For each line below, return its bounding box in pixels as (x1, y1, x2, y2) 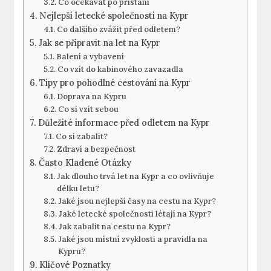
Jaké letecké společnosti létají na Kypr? (58, 209, 211, 220)
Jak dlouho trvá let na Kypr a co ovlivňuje (56, 171, 214, 182)
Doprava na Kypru (56, 91, 126, 102)
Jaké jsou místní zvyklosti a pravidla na (57, 234, 207, 245)
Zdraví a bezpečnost (56, 144, 135, 155)
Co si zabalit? (55, 131, 108, 142)
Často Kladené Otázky (39, 157, 132, 169)
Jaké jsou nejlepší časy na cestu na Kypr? (57, 196, 216, 207)
